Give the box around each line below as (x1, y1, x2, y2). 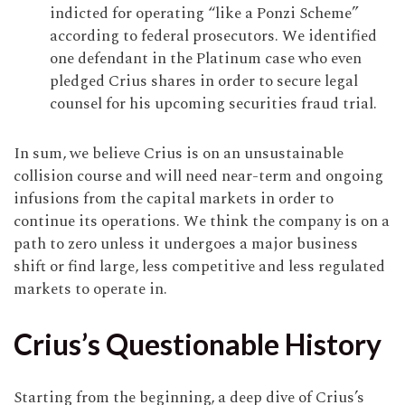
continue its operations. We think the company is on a (14, 210, 390, 233)
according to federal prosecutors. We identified (50, 24, 377, 48)
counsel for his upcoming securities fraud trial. (50, 92, 377, 116)
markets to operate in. (14, 278, 167, 301)
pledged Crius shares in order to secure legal (50, 70, 358, 93)
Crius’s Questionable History (14, 326, 381, 362)
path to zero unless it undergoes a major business (14, 232, 358, 256)
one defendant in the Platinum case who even (50, 47, 362, 71)
